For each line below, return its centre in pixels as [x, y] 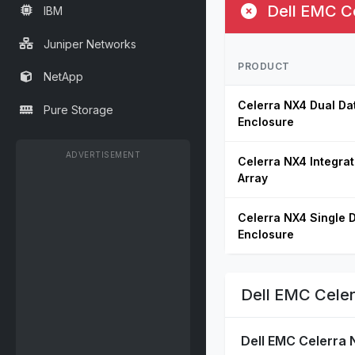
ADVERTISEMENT [103, 154]
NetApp [63, 77]
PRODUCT [264, 66]
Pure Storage [78, 110]
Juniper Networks [90, 44]
